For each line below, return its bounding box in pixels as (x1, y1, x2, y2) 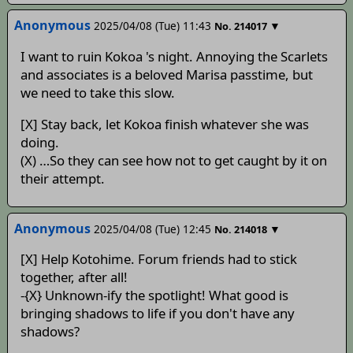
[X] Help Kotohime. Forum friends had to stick (20, 250, 297, 269)
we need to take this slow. (20, 84, 175, 102)
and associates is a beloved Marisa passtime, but (20, 65, 313, 84)
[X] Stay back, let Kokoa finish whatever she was (20, 114, 309, 133)
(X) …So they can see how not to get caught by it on (20, 150, 327, 169)
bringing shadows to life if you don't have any (20, 304, 295, 323)
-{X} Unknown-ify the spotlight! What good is (20, 286, 288, 305)
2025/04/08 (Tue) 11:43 (93, 18, 211, 34)
